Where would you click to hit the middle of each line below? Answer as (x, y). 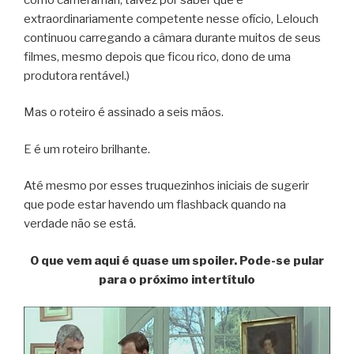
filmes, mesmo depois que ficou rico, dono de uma (157, 56)
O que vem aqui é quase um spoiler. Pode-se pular (177, 260)
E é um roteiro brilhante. (87, 149)
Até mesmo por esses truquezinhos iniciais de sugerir (166, 186)
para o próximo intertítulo (177, 279)
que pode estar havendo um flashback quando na (155, 205)
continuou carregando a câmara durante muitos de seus (172, 38)
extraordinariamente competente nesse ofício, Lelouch (171, 19)
